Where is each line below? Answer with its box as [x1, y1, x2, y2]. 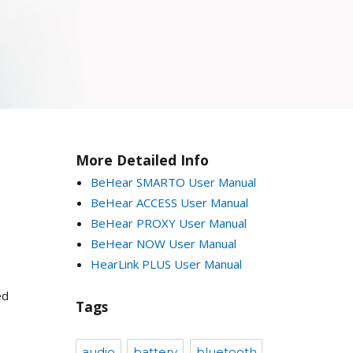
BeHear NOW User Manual [90, 235, 236, 251]
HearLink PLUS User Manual [90, 255, 242, 272]
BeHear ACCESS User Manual [90, 194, 248, 210]
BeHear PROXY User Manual [90, 214, 247, 231]
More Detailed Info [76, 150, 209, 169]
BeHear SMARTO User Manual [90, 173, 256, 190]
